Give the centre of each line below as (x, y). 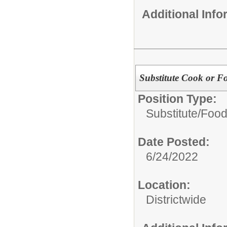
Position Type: (177, 99)
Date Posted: (174, 142)
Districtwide (176, 199)
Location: (164, 185)
